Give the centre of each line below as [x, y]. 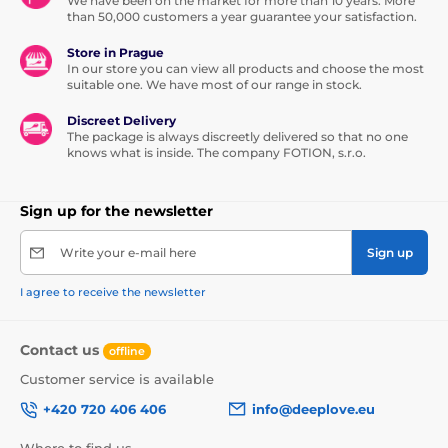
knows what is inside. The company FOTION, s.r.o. [216, 153]
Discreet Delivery [121, 121]
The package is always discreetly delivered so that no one [237, 137]
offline [127, 350]
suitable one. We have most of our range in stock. [214, 85]
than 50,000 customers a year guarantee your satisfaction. [242, 17]
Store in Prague [115, 53]
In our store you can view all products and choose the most [245, 69]
